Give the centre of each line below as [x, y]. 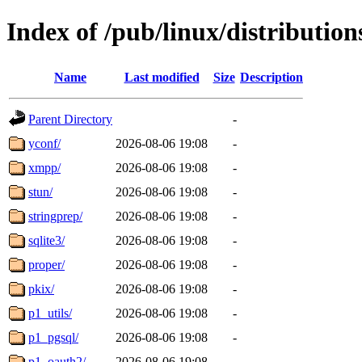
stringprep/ [55, 216]
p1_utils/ [50, 313]
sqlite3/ [46, 240]
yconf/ [44, 143]
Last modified [162, 77]
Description [271, 77]
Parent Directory [70, 119]
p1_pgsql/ [53, 337]
